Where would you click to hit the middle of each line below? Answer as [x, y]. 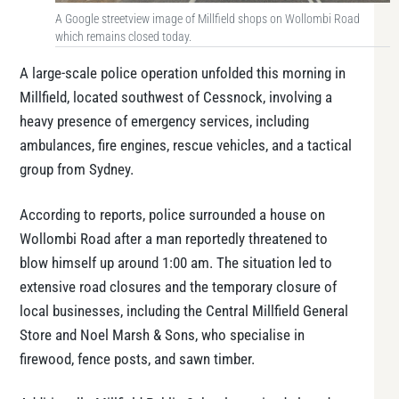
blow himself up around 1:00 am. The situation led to [176, 263]
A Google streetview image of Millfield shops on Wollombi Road [208, 19]
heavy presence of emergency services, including [164, 122]
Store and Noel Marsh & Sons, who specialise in [162, 335]
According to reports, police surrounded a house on [172, 215]
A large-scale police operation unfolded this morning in [183, 74]
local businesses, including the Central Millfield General [184, 311]
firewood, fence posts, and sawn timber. [137, 359]
